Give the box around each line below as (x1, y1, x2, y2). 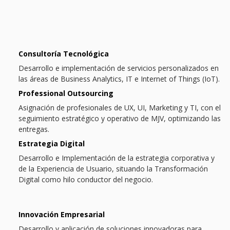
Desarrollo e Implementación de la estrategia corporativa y (18, 153, 215, 163)
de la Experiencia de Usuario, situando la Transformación (18, 164, 208, 174)
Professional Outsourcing (18, 88, 113, 99)
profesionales (67, 103, 112, 113)
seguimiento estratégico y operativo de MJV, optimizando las (18, 113, 221, 124)
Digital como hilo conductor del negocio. (18, 175, 153, 185)
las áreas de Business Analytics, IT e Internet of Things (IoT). (18, 74, 220, 84)
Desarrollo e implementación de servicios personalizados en (18, 63, 219, 73)
